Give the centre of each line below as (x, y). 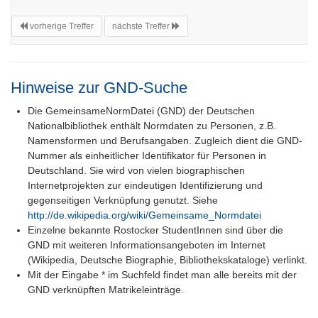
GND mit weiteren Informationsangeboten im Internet (147, 245)
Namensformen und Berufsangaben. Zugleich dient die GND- (165, 140)
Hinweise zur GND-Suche (99, 87)
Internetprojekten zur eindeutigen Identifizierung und (145, 185)
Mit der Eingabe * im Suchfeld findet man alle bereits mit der (162, 274)
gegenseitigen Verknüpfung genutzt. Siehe (123, 200)
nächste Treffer (142, 26)
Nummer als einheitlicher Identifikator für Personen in (147, 155)
